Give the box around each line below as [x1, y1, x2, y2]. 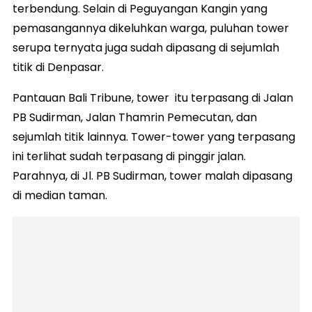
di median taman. [13, 187, 107, 204]
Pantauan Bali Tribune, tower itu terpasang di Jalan [13, 90, 293, 107]
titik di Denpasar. [13, 59, 104, 76]
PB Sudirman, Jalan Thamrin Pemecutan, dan [13, 109, 257, 126]
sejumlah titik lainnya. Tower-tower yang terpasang [13, 129, 295, 146]
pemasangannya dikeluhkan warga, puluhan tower [13, 20, 289, 37]
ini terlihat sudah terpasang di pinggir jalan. [13, 148, 246, 165]
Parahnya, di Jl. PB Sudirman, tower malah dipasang [13, 168, 292, 185]
